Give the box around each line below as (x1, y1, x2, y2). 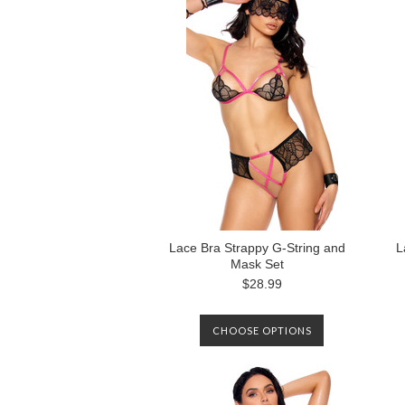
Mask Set (231, 257, 284, 271)
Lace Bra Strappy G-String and (169, 240, 345, 255)
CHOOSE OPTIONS (212, 325, 312, 336)
